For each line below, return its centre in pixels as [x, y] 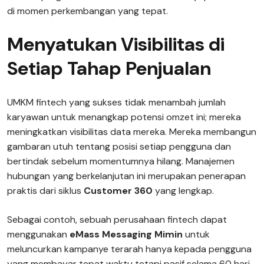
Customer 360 [118, 191]
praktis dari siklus [45, 191]
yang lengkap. [183, 191]
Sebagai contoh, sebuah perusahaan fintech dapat [117, 220]
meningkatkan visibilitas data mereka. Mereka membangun [132, 132]
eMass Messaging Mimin [126, 234]
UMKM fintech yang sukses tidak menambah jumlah [116, 102]
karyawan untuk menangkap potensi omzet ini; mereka [124, 117]
